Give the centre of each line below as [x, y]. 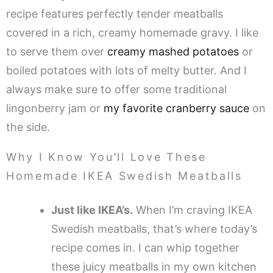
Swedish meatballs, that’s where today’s [154, 229]
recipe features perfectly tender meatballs [115, 14]
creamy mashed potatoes [173, 52]
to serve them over [57, 52]
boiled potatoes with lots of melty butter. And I [126, 71]
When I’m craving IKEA [193, 210]
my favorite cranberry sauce [176, 108]
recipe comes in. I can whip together [145, 248]
